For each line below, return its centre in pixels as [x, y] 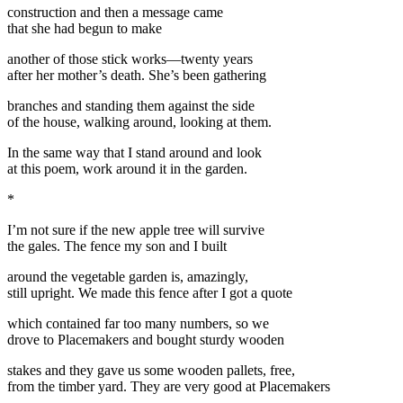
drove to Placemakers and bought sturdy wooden [146, 339]
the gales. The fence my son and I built [117, 246]
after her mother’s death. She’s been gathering [137, 75]
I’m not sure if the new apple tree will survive [136, 229]
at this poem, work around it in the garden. [127, 168]
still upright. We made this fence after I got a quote [150, 292]
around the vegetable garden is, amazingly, [128, 276]
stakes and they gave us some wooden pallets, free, [151, 370]
